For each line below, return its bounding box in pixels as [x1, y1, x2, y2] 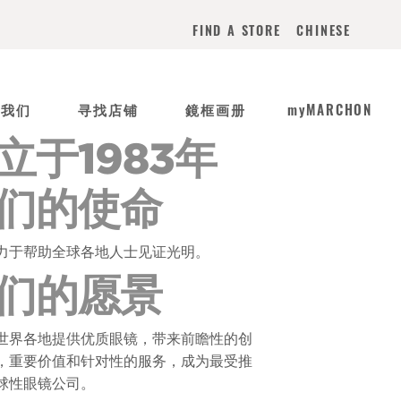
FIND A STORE [192, 21, 281, 40]
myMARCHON [286, 99, 372, 120]
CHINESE [296, 20, 351, 39]
